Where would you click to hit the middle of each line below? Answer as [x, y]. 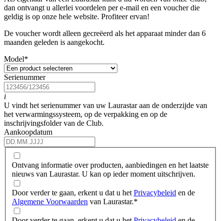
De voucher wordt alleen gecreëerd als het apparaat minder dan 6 [105, 34]
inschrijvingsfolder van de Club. [54, 123]
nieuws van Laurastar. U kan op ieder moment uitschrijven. [104, 174]
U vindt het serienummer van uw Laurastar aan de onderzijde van [106, 106]
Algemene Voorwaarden [50, 201]
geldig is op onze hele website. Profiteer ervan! [77, 17]
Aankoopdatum [28, 132]
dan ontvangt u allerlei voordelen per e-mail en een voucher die [102, 8]
